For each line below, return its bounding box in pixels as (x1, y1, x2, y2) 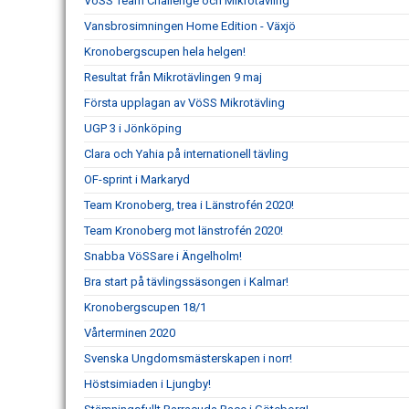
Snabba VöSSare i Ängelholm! (84, 248, 242, 263)
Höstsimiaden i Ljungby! (84, 376, 211, 391)
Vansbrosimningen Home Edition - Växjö (84, 18, 296, 33)
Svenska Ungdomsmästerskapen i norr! (84, 351, 292, 365)
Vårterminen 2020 (84, 325, 175, 340)
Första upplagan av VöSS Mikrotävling (84, 95, 285, 110)
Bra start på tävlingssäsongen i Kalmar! (84, 274, 288, 288)
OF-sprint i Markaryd (84, 172, 190, 186)
